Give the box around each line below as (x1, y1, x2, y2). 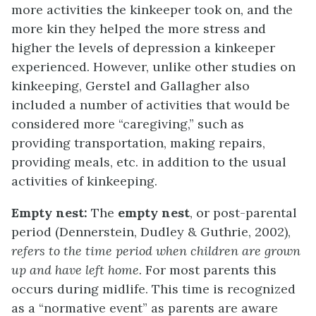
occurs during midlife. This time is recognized (11, 281, 296, 298)
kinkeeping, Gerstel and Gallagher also (11, 78, 250, 95)
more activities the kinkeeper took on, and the (11, 1, 293, 18)
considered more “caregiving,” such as (11, 116, 244, 133)
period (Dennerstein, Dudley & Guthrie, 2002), (11, 224, 291, 241)
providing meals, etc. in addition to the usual (11, 154, 286, 171)
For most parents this (145, 262, 276, 279)
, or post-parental (190, 205, 297, 221)
